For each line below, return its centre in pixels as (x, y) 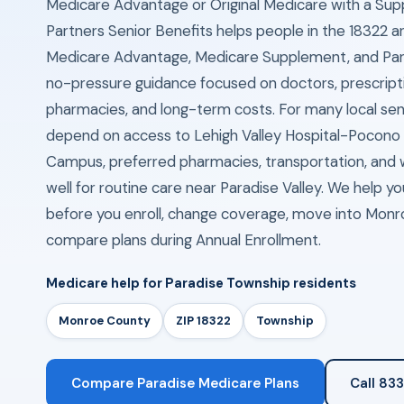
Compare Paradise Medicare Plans (185, 383)
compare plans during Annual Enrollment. (183, 240)
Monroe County (104, 321)
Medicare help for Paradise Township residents (201, 283)
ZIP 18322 (203, 321)
